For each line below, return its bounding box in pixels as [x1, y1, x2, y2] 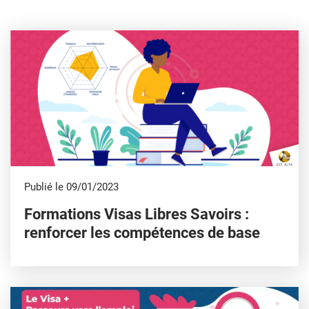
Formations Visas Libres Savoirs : [24, 205, 249, 223]
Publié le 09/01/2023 [24, 180, 119, 193]
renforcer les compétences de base [24, 223, 260, 241]
